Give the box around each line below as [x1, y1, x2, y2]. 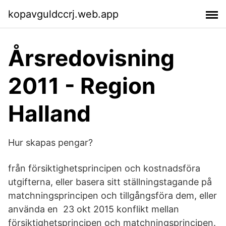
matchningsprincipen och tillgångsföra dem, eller [8, 190, 217, 201]
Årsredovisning [8, 44, 175, 72]
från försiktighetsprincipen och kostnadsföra [8, 163, 200, 174]
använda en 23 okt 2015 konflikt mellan [8, 204, 179, 214]
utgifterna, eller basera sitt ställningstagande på [8, 177, 212, 187]
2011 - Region [8, 72, 155, 99]
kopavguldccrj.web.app [8, 8, 119, 20]
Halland [8, 100, 91, 127]
